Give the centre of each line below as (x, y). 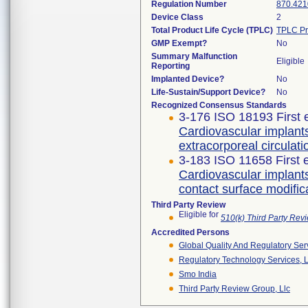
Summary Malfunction (194, 56)
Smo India (198, 274)
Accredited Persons (190, 232)
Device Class (177, 17)
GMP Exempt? (179, 43)
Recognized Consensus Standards (219, 105)
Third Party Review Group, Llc (234, 289)
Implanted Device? (188, 79)
